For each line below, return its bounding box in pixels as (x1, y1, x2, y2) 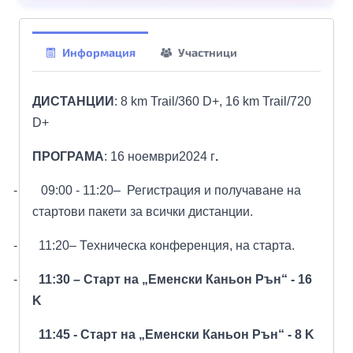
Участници (178, 45, 237, 59)
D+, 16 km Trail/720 (199, 94, 311, 108)
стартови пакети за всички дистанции (32, 204, 250, 218)
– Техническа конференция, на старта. (69, 238, 295, 252)
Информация (62, 45, 136, 59)
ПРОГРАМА (32, 149, 104, 163)
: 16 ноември (104, 149, 179, 163)
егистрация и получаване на (135, 183, 301, 197)
